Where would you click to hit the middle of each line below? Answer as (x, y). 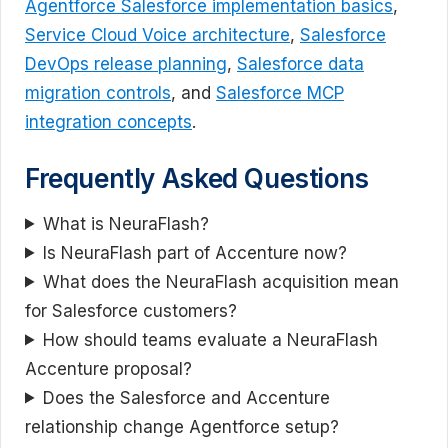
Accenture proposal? (108, 368)
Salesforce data (300, 64)
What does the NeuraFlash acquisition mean (221, 281)
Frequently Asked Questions (197, 178)
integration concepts (108, 122)
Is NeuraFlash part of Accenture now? (195, 252)
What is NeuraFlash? (126, 223)
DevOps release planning (126, 64)
